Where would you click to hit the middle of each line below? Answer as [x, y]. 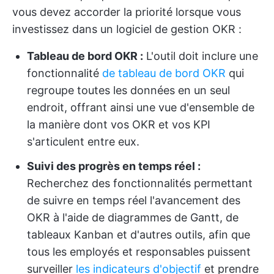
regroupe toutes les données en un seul [128, 90]
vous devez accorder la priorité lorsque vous [127, 12]
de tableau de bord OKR [164, 73]
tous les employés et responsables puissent [139, 252]
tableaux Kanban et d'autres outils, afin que [139, 235]
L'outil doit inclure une [201, 56]
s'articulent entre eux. [83, 142]
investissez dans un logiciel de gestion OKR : [127, 29]
